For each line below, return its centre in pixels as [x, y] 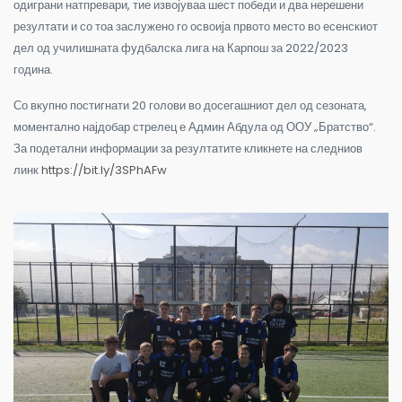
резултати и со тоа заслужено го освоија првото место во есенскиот [196, 26]
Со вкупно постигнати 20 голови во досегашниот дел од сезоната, [190, 105]
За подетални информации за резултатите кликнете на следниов [188, 148]
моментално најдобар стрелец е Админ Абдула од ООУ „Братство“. [195, 127]
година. [33, 69]
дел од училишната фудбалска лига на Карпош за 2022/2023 [181, 48]
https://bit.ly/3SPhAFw [104, 170]
